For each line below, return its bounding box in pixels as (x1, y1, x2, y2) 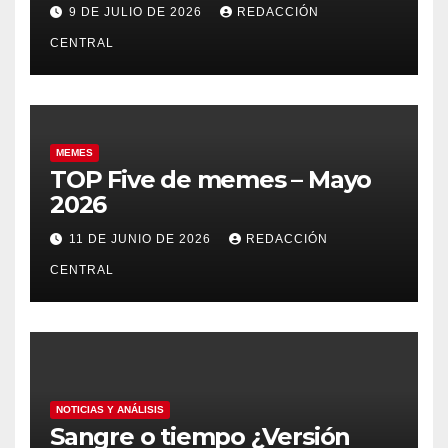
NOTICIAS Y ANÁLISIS (56, 403, 164, 415)
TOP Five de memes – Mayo (50, 164, 372, 194)
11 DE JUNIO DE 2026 (69, 232, 215, 247)
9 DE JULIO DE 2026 (69, 5, 206, 20)
